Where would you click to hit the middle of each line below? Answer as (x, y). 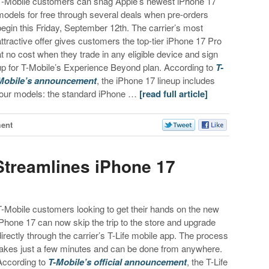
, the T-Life (207, 261)
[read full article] (174, 93)
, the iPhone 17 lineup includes (156, 80)
